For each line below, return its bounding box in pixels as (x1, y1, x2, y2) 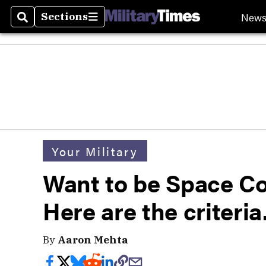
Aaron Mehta (58, 233, 128, 246)
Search (17, 17, 56, 31)
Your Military (52, 142, 138, 160)
